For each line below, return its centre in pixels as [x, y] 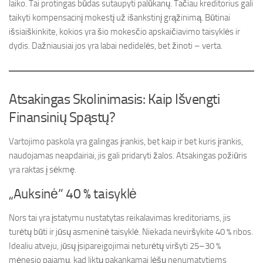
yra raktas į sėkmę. [43, 170]
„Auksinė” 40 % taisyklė [73, 194]
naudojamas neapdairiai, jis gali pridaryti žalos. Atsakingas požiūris [128, 156]
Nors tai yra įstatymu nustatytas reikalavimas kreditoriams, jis [120, 218]
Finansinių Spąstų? [62, 117]
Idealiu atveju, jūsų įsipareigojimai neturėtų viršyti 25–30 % [115, 246]
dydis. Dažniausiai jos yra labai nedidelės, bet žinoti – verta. [116, 46]
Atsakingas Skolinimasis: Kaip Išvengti [114, 99]
